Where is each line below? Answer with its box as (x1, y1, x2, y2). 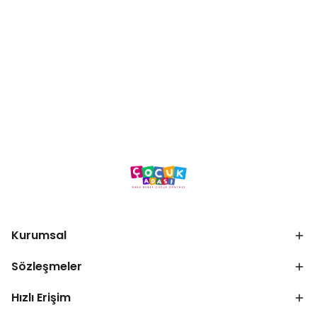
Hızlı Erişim (11, 289, 71, 306)
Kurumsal (11, 227, 67, 243)
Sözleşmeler (11, 258, 82, 275)
